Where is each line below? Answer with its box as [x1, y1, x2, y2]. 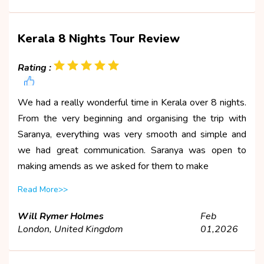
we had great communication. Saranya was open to [18, 143, 246, 157]
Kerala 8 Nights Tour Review [18, 30, 180, 47]
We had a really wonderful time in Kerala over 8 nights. [18, 95, 246, 109]
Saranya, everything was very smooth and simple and [18, 127, 246, 141]
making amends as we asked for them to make [18, 159, 209, 173]
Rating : [18, 61, 51, 74]
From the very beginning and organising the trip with [18, 111, 246, 125]
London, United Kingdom [18, 222, 123, 236]
